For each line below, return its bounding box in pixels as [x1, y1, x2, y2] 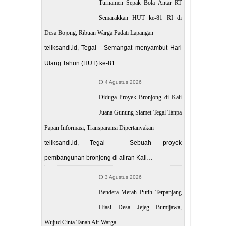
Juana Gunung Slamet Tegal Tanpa [98, 108, 182, 116]
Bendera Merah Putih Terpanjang [98, 188, 182, 196]
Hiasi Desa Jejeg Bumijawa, [98, 203, 182, 211]
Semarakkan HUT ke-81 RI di [98, 14, 182, 21]
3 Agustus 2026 [103, 174, 142, 180]
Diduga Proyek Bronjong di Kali [98, 93, 182, 101]
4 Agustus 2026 [103, 79, 142, 85]
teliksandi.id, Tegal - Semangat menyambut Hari [44, 44, 182, 51]
